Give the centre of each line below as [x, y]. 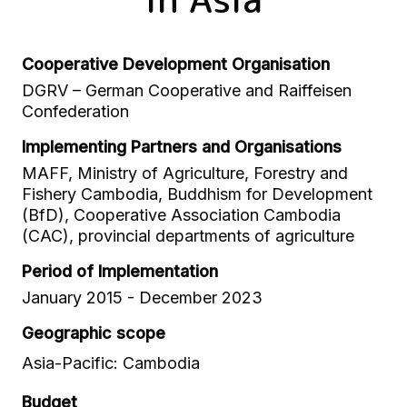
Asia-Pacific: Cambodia [111, 363]
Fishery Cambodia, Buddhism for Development [197, 194]
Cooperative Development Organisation [176, 64]
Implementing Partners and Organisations [182, 147]
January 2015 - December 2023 [142, 298]
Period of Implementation [120, 271]
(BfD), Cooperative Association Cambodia [181, 215]
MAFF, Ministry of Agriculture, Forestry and [185, 173]
